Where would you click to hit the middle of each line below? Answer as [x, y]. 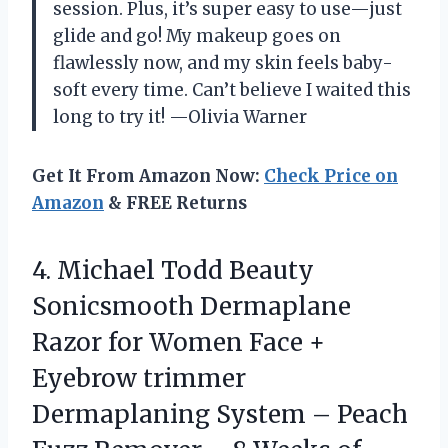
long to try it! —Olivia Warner [180, 117]
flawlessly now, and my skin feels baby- [223, 63]
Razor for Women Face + [178, 343]
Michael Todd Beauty [185, 271]
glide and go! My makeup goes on [197, 36]
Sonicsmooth [113, 307]
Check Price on [331, 176]
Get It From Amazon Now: [148, 176]
